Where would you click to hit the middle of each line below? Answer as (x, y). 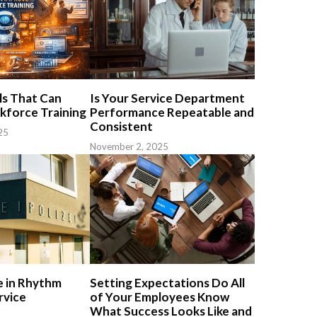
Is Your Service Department (167, 98)
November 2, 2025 (129, 146)
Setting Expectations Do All (167, 282)
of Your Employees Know (160, 296)
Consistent (121, 126)
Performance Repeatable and (172, 112)
